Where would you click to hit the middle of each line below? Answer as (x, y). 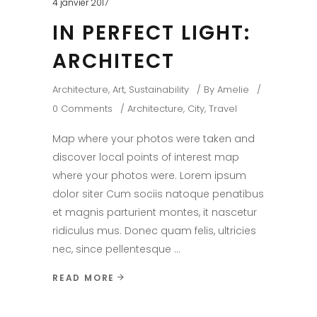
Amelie (233, 90)
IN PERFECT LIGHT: (151, 33)
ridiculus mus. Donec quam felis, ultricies (154, 231)
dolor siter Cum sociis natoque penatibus (158, 194)
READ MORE (84, 277)
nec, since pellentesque (113, 249)
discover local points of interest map (146, 157)
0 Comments (82, 109)
